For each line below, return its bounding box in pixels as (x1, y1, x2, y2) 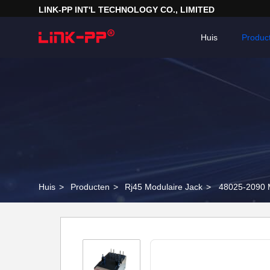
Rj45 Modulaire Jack (125, 182, 202, 192)
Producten (71, 182, 110, 192)
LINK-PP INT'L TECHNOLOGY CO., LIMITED (39, 5, 215, 14)
